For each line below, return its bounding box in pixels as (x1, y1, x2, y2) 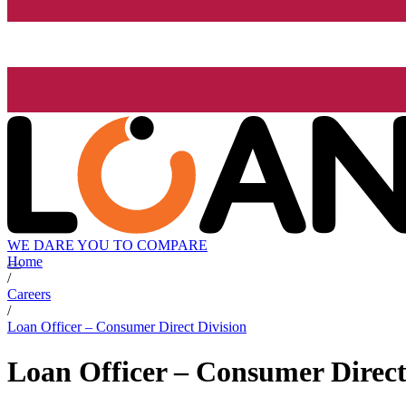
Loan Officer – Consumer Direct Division (7, 319, 246, 335)
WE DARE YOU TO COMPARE (7, 237, 208, 254)
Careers (7, 286, 51, 303)
